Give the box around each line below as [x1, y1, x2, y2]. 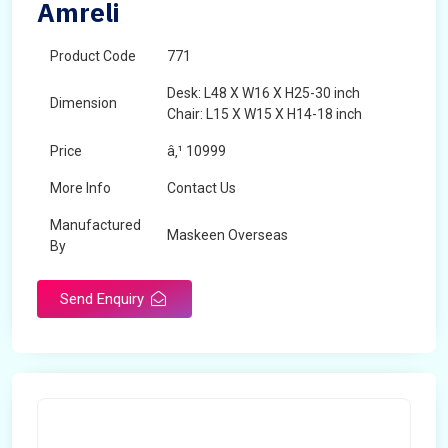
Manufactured [50, 217, 141, 233]
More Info [50, 180, 111, 196]
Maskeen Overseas [167, 227, 288, 243]
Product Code [50, 48, 136, 64]
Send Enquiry [60, 290, 148, 308]
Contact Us [167, 180, 236, 196]
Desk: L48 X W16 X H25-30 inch [167, 85, 360, 101]
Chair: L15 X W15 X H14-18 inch [167, 106, 362, 122]
